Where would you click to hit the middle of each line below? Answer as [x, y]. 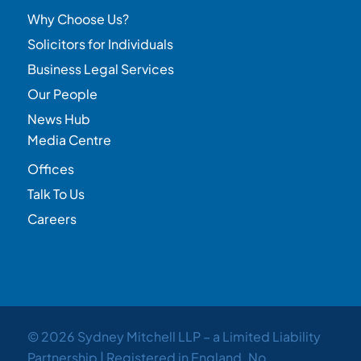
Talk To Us [56, 193]
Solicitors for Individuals [100, 44]
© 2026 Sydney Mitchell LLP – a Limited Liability [174, 336]
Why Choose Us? [78, 19]
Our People [62, 93]
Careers [52, 218]
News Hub [58, 118]
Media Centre [69, 139]
